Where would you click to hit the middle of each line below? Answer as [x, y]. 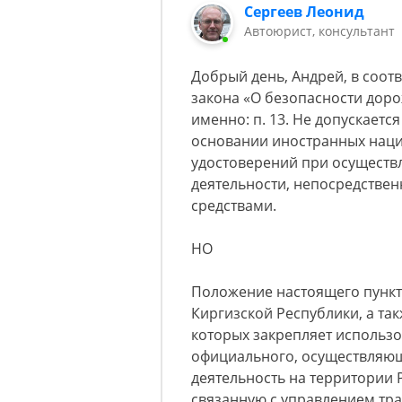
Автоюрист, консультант [320, 31]
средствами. [234, 206]
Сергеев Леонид [305, 12]
